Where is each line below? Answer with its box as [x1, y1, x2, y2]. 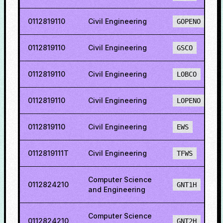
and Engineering [88, 185, 145, 194]
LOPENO [177, 97, 201, 105]
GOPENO [177, 17, 201, 25]
